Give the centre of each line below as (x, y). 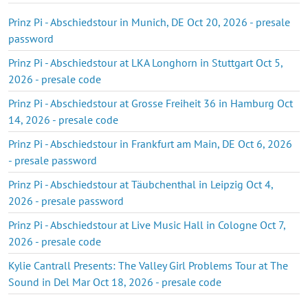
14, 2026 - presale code (63, 119)
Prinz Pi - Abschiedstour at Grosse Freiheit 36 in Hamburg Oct (151, 103)
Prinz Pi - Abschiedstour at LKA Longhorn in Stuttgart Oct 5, (145, 62)
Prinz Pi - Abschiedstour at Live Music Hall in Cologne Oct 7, (147, 224)
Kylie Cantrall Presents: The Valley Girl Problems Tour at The (148, 265)
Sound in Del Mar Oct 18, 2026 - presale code (115, 282)
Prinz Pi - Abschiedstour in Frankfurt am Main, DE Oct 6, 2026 (150, 143)
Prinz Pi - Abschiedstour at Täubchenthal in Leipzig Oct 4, (141, 184)
